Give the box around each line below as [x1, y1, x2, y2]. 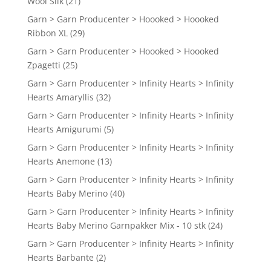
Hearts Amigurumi [27, 123, 102, 135]
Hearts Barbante [27, 252, 94, 264]
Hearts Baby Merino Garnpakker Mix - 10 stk [27, 220, 206, 232]
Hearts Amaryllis [27, 91, 94, 103]
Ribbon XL [27, 27, 68, 39]
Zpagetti [27, 59, 60, 71]
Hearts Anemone [27, 155, 95, 168]
